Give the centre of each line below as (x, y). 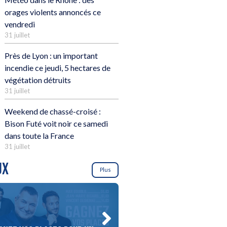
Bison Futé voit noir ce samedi (56, 124)
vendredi (20, 24)
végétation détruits (38, 80)
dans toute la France (39, 136)
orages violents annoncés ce (53, 12)
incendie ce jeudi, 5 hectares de (58, 68)
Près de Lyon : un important (51, 56)
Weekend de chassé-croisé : (53, 111)
